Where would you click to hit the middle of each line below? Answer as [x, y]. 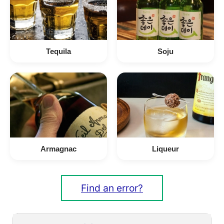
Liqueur [165, 148]
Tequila [58, 51]
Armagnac [58, 148]
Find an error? [112, 188]
